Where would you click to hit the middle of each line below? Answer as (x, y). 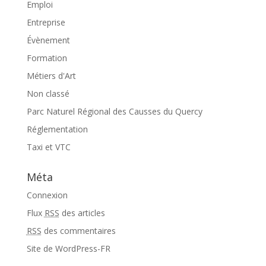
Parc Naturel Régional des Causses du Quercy (114, 112)
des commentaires (78, 231)
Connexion (47, 195)
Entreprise (46, 23)
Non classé (48, 94)
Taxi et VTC (48, 147)
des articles (82, 213)
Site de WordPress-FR (68, 249)
